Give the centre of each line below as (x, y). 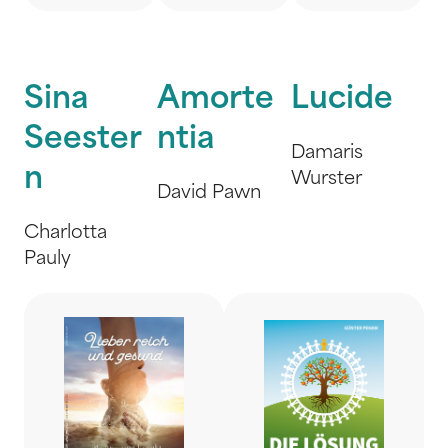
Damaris (326, 153)
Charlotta (65, 233)
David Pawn (209, 193)
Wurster (326, 179)
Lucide (341, 100)
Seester (83, 140)
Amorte (216, 100)
